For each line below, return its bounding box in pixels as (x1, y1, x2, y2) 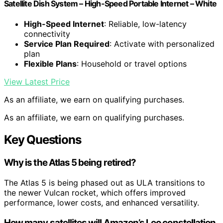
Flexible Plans (24, 59, 77, 69)
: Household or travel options (77, 59, 187, 69)
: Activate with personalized (110, 39, 215, 49)
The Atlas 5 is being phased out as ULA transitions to (4, 177, 205, 188)
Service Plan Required (24, 39, 110, 49)
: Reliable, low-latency (104, 19, 187, 29)
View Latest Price (4, 77, 70, 87)
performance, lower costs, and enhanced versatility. (4, 197, 199, 208)
